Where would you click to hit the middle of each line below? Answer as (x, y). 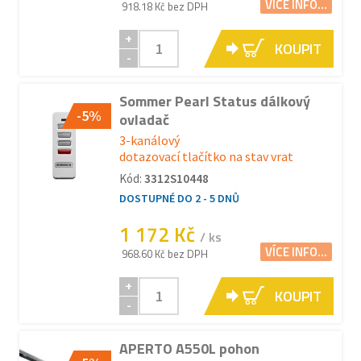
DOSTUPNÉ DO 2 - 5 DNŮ (179, 198)
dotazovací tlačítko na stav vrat (206, 156)
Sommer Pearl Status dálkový (215, 101)
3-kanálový (149, 140)
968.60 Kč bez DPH (165, 254)
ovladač (144, 120)
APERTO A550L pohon (189, 349)
